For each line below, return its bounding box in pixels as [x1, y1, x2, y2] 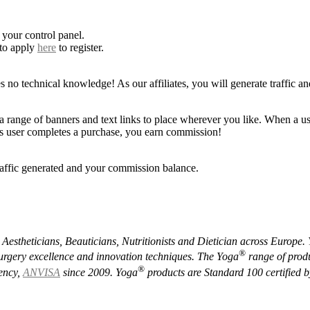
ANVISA [23, 266, 60, 278]
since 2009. [60, 266, 113, 278]
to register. [56, 41, 104, 53]
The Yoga [197, 250, 239, 263]
